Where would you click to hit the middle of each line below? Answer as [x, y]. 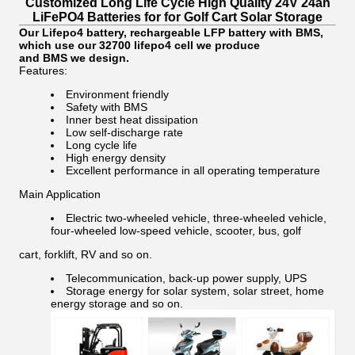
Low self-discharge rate [124, 132]
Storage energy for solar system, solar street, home [195, 291]
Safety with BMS [107, 107]
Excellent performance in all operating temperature [193, 170]
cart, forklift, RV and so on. [86, 254]
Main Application [60, 194]
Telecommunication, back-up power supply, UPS [186, 278]
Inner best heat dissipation [132, 120]
